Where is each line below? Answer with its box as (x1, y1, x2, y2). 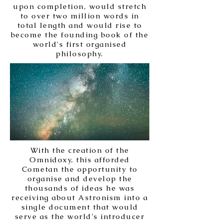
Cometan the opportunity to (21, 164, 138, 174)
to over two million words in (20, 11, 139, 20)
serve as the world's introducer (14, 212, 145, 221)
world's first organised (32, 39, 127, 49)
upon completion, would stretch (13, 1, 146, 11)
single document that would (21, 202, 138, 212)
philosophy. (56, 49, 104, 58)
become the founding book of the (10, 30, 149, 39)
